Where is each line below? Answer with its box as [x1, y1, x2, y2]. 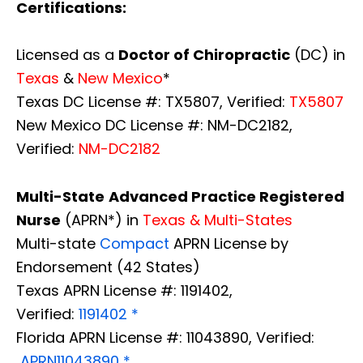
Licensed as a [16, 44, 118, 65]
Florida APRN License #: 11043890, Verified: [16, 327, 314, 348]
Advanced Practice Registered [109, 186, 344, 207]
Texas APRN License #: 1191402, [16, 280, 233, 301]
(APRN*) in [61, 209, 143, 230]
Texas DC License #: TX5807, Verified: [16, 91, 289, 112]
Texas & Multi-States [143, 209, 297, 230]
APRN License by [169, 233, 288, 254]
